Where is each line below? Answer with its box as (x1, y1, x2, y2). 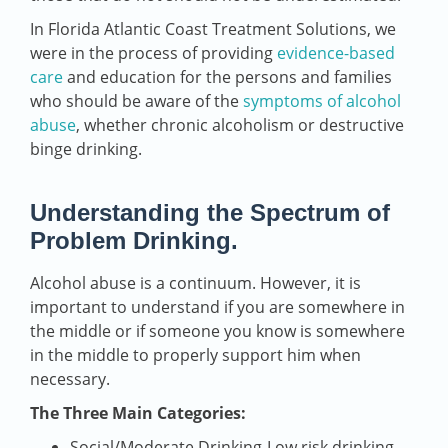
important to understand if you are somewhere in (30, 296, 405, 319)
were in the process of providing (30, 42, 277, 65)
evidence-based (277, 42, 395, 65)
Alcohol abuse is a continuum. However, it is (30, 272, 361, 295)
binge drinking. (30, 138, 142, 161)
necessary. (30, 368, 110, 391)
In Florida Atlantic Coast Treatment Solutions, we (30, 18, 396, 41)
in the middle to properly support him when (30, 344, 361, 367)
